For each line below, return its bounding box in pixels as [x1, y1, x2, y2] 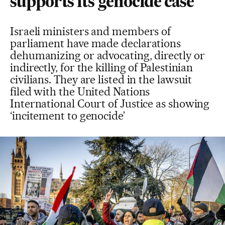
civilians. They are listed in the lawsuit [10, 73, 192, 86]
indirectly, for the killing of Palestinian [10, 61, 193, 74]
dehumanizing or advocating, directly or [10, 49, 205, 62]
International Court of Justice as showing [10, 97, 210, 110]
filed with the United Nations [10, 85, 150, 98]
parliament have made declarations [10, 37, 181, 50]
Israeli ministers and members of [10, 25, 171, 38]
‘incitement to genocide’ [10, 109, 125, 122]
